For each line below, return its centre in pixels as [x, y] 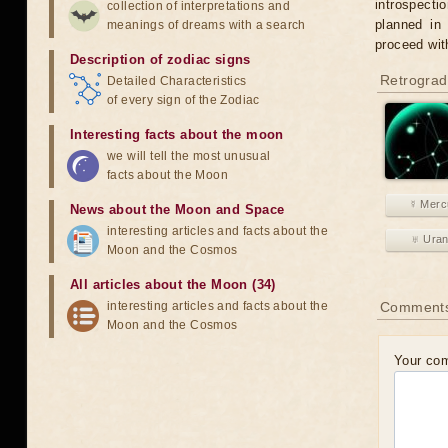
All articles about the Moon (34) [173, 284]
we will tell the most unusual [189, 156]
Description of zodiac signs [160, 59]
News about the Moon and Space [177, 209]
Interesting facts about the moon [177, 134]
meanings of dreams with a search [206, 25]
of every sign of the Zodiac [183, 100]
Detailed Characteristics [177, 81]
